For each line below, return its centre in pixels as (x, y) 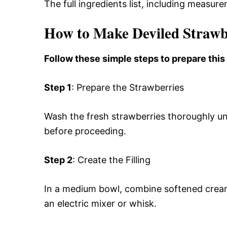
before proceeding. (85, 131)
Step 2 (58, 160)
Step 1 (58, 88)
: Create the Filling (111, 160)
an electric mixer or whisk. (100, 204)
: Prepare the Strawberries (128, 88)
